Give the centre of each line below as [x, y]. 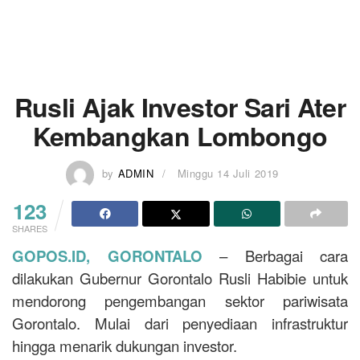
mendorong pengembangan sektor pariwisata [180, 300]
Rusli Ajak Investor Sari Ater [180, 107]
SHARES [30, 228]
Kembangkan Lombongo [180, 136]
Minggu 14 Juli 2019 [228, 173]
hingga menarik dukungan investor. [125, 345]
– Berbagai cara [275, 255]
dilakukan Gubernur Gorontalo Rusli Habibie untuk [180, 278]
